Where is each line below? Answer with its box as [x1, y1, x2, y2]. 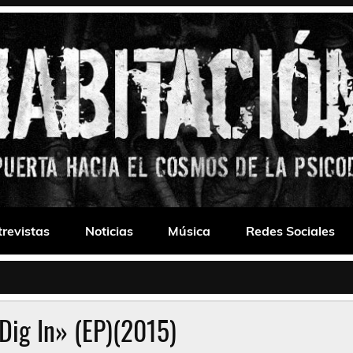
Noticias [84, 223, 133, 240]
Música [168, 223, 211, 240]
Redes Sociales [246, 223, 336, 240]
